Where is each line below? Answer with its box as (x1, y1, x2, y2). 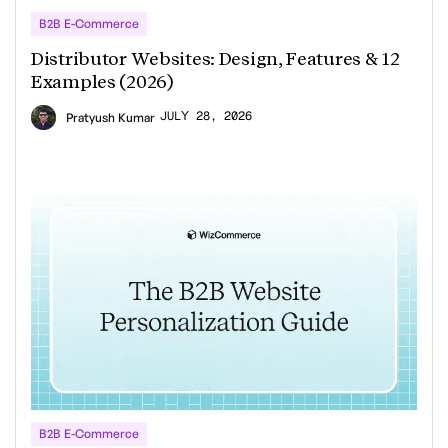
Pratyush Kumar (66, 109, 155, 125)
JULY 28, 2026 (160, 108, 252, 125)
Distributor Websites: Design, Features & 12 (31, 48, 400, 70)
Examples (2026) (31, 71, 173, 93)
